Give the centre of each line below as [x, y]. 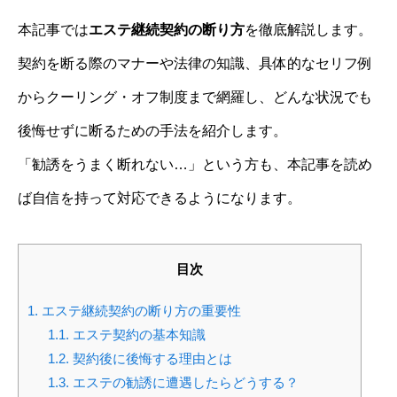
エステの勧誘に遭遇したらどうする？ [183, 383]
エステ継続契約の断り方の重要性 [140, 311]
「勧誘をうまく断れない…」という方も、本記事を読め [195, 164]
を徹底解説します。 [308, 30]
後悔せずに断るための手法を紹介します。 [152, 131]
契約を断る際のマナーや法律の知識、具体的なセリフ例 [195, 63]
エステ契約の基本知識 [137, 335]
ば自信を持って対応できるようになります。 [160, 198]
